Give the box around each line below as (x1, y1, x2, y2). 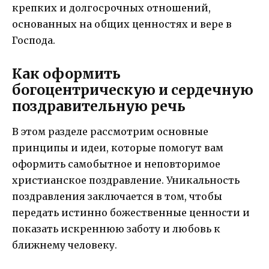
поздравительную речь (12, 97, 186, 115)
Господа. (12, 34, 55, 47)
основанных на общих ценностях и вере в (12, 18, 232, 31)
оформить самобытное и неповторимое (12, 157, 220, 170)
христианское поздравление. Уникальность (12, 174, 240, 186)
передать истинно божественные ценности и (12, 206, 250, 219)
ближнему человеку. (12, 238, 117, 251)
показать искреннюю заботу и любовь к (12, 222, 220, 235)
